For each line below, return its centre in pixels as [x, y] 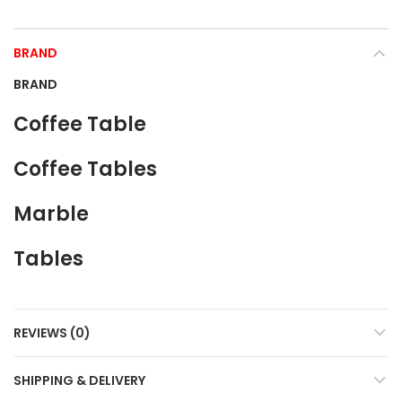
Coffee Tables [85, 169]
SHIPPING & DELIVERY [79, 380]
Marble [51, 214]
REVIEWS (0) [52, 333]
